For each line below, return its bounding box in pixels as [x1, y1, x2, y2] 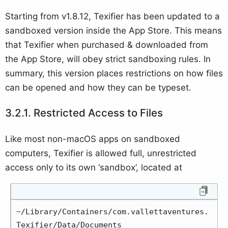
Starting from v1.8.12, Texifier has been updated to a [5, 11, 220, 21]
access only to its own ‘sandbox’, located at [5, 162, 182, 173]
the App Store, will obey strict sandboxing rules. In [5, 53, 211, 64]
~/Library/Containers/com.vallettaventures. [16, 207, 209, 216]
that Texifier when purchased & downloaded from [5, 39, 208, 50]
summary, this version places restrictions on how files [5, 68, 223, 78]
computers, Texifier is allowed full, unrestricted [5, 148, 196, 158]
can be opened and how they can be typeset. [5, 82, 191, 93]
